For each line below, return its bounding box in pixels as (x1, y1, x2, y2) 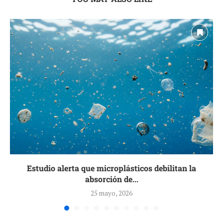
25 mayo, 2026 (91, 189, 132, 198)
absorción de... (85, 174, 138, 185)
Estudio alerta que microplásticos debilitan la (27, 163, 196, 174)
